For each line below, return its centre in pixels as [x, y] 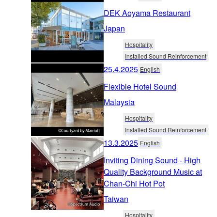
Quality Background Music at [153, 172]
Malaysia [119, 102]
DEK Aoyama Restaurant [147, 13]
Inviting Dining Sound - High [152, 160]
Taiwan [116, 199]
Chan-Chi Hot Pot [134, 184]
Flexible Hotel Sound [140, 87]
